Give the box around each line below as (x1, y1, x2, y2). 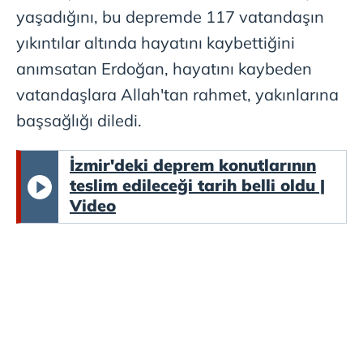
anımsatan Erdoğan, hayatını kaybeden (16, 58, 312, 79)
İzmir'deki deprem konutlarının (70, 155, 316, 176)
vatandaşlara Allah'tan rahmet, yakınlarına (16, 84, 339, 105)
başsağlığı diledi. (16, 110, 142, 131)
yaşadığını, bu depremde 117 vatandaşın (16, 6, 324, 28)
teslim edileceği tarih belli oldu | (70, 175, 325, 196)
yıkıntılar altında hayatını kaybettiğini (16, 32, 295, 53)
